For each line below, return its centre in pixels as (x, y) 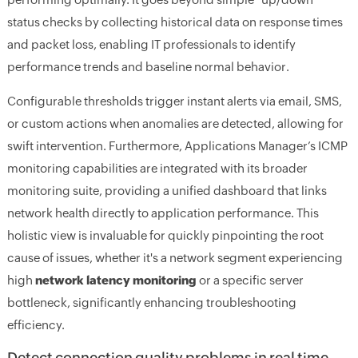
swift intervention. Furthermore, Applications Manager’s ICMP (177, 145)
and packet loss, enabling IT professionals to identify (151, 44)
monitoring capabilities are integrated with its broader (157, 168)
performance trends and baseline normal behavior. (148, 66)
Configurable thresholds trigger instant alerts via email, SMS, (174, 101)
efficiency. (36, 324)
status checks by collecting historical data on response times (175, 22)
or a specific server (250, 280)
